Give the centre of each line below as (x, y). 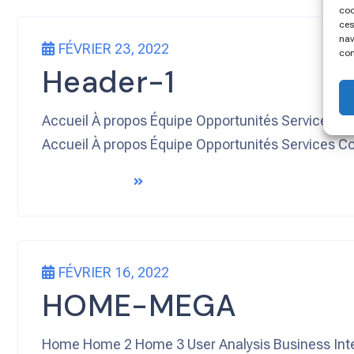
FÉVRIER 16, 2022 (114, 273)
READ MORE (85, 182)
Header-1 (109, 83)
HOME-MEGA (139, 306)
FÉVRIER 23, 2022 (114, 49)
